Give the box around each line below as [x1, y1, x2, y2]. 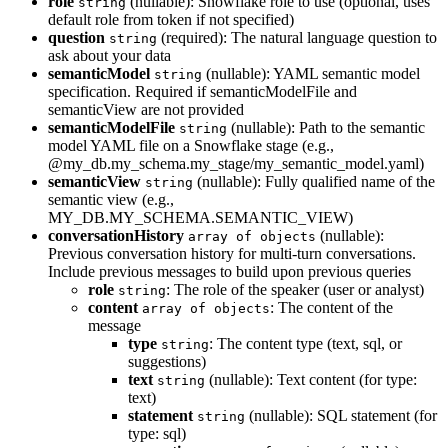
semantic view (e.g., [48, 191, 174, 209]
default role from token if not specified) [48, 11, 294, 29]
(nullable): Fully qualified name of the [193, 173, 435, 191]
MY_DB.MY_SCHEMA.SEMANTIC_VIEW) [48, 209, 353, 227]
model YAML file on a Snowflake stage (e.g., [48, 137, 334, 155]
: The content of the [270, 299, 393, 317]
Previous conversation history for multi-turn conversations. [48, 245, 416, 263]
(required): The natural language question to [157, 29, 437, 47]
